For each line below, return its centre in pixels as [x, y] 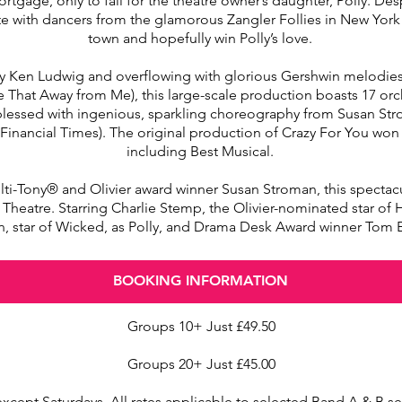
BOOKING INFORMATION [201, 280]
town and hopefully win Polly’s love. [200, 38]
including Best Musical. [200, 151]
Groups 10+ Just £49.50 [201, 326]
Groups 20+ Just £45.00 [201, 364]
